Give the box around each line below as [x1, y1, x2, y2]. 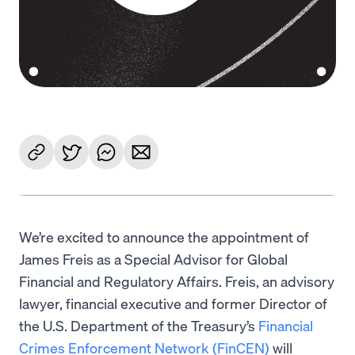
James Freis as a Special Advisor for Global [19, 250, 288, 268]
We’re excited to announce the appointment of [19, 227, 309, 246]
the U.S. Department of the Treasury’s [19, 316, 258, 334]
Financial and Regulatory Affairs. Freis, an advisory [19, 272, 334, 290]
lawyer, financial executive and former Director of [19, 294, 327, 312]
